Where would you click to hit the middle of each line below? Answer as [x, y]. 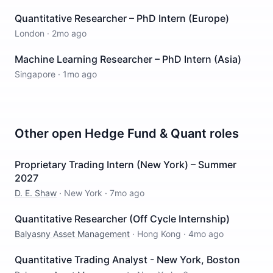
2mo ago [69, 33]
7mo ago [127, 193]
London [30, 33]
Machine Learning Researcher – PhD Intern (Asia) [128, 59]
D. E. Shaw [36, 193]
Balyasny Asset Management [72, 234]
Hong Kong [159, 234]
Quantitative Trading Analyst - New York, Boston [127, 260]
